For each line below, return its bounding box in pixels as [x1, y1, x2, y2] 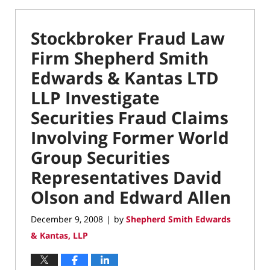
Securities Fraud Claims [31, 105, 228, 129]
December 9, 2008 [31, 213, 103, 225]
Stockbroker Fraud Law [31, 26, 225, 49]
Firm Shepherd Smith [31, 46, 209, 69]
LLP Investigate [31, 86, 160, 109]
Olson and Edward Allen [31, 185, 231, 209]
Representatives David [31, 165, 222, 189]
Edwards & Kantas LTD [31, 66, 219, 89]
